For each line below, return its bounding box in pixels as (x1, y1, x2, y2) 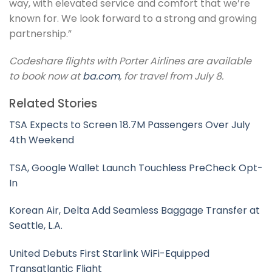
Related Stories (9, 95, 97, 112)
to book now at (9, 69, 83, 84)
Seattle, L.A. (9, 219, 63, 233)
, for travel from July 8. (120, 69, 223, 84)
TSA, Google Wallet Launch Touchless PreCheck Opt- (9, 160, 263, 175)
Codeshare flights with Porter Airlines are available (9, 54, 251, 69)
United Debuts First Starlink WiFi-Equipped (9, 246, 209, 261)
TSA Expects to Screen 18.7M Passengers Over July (9, 117, 250, 132)
